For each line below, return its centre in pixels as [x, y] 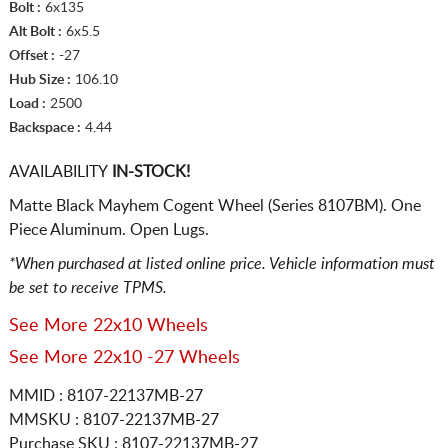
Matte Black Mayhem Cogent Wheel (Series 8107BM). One [214, 205]
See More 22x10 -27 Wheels [124, 357]
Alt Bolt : [35, 31]
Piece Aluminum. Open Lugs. [108, 229]
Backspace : [44, 127]
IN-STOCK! [148, 171]
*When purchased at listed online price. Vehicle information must [221, 263]
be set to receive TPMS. [87, 287]
